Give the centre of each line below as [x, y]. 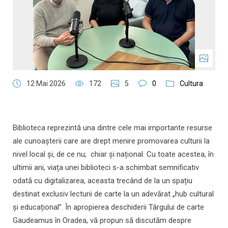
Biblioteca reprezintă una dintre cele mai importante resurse [112, 128]
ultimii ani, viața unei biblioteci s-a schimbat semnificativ [106, 168]
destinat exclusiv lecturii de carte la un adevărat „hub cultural [113, 194]
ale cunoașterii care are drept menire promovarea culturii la [111, 141]
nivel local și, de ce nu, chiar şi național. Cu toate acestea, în [113, 154]
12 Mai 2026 [46, 84]
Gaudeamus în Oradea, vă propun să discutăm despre [102, 221]
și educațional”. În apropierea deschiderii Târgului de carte [108, 207]
